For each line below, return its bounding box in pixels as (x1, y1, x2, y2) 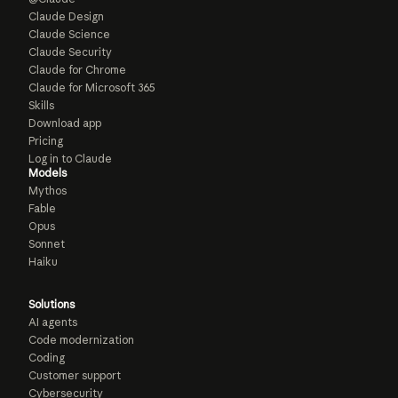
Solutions (28, 298, 75, 312)
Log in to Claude (28, 152, 112, 166)
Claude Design (28, 10, 104, 24)
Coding (28, 351, 65, 365)
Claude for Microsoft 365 (28, 81, 155, 95)
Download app (28, 116, 101, 131)
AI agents (28, 315, 77, 330)
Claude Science (28, 28, 110, 42)
